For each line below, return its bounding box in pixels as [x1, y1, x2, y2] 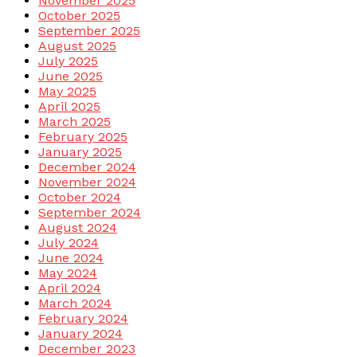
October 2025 [38, 8, 120, 24]
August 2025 [38, 38, 116, 54]
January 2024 [38, 326, 123, 342]
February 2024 [38, 311, 128, 327]
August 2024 [38, 220, 117, 236]
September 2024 [38, 205, 141, 221]
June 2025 [38, 69, 103, 84]
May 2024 [38, 265, 97, 281]
